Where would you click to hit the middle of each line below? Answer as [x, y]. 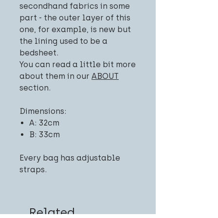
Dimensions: [43, 111]
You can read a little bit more [78, 64]
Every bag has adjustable [70, 158]
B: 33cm [45, 134]
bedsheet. [39, 53]
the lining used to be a [64, 41]
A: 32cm [44, 123]
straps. [33, 169]
